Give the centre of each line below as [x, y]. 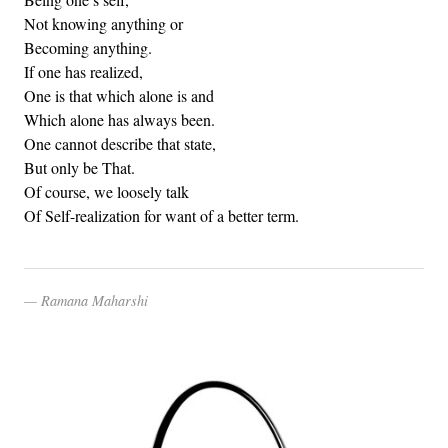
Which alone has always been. [119, 119]
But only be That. [79, 167]
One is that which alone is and [119, 95]
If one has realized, [83, 71]
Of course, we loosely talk [106, 191]
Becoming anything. [88, 47]
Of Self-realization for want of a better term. [161, 215]
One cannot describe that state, [120, 143]
